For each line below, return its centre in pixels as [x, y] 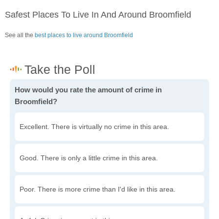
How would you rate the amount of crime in [88, 90]
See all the [20, 35]
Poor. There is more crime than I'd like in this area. [98, 189]
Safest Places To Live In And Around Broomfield [98, 15]
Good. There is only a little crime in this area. [89, 158]
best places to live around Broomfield [84, 35]
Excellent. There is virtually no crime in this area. [94, 127]
